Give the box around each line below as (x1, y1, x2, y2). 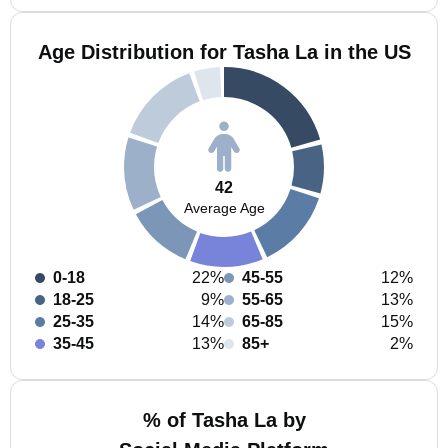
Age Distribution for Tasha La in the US (37, 41, 411, 63)
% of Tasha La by (142, 409, 306, 431)
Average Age (183, 199, 265, 216)
